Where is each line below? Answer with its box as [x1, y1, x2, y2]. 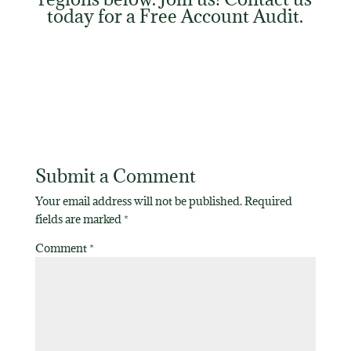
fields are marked [34, 211, 124, 226]
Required [244, 193, 292, 208]
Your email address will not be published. [34, 193, 242, 208]
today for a [47, 3, 140, 27]
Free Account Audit [139, 3, 300, 27]
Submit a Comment [34, 163, 196, 187]
